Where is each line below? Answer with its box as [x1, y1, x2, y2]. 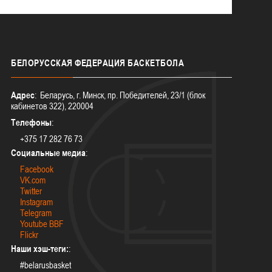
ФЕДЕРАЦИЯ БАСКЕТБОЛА [72, 57, 185, 68]
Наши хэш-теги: [11, 243, 69, 254]
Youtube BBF [20, 218, 64, 229]
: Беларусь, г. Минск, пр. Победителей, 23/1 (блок [35, 89, 206, 100]
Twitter [20, 185, 42, 196]
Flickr [20, 229, 39, 240]
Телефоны [11, 117, 52, 127]
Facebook [20, 163, 54, 174]
